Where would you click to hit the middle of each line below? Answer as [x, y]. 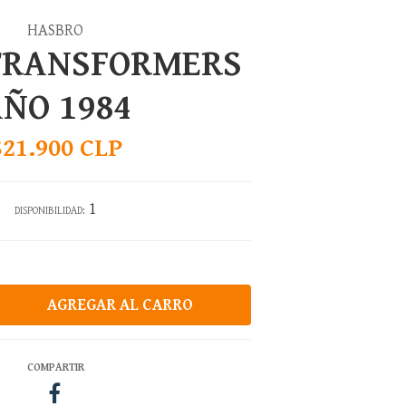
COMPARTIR [55, 367]
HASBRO [55, 30]
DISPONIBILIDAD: [50, 210]
